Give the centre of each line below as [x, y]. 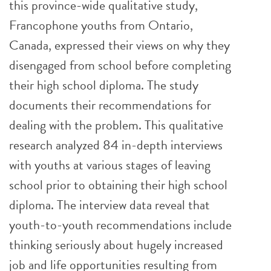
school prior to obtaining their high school [118, 185]
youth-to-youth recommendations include [120, 225]
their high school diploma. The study [104, 85]
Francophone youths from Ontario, [101, 25]
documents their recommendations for [110, 105]
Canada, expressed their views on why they [119, 45]
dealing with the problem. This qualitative [116, 125]
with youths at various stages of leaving [110, 165]
